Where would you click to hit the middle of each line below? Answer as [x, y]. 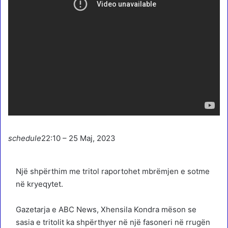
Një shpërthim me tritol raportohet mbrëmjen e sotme [113, 171]
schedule [25, 138]
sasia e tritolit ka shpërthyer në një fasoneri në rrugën [113, 222]
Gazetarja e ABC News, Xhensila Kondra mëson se [106, 209]
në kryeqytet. [39, 184]
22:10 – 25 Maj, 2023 [78, 138]
